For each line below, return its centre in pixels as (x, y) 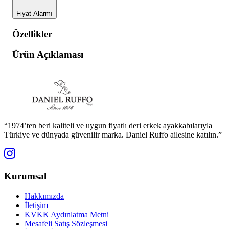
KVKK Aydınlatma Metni (67, 214)
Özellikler (32, 34)
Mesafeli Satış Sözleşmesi (66, 223)
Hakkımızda (44, 196)
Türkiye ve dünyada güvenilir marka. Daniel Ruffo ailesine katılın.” (113, 135)
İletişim (36, 205)
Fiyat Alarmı (35, 13)
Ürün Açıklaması (48, 55)
